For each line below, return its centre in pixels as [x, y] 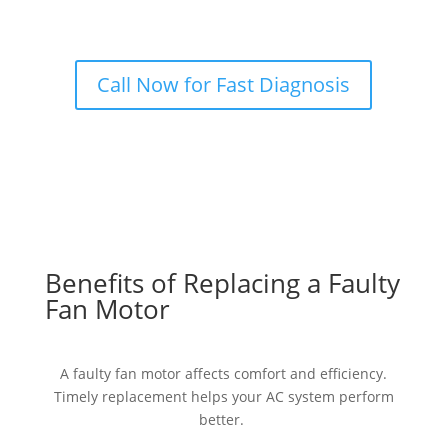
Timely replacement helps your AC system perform [223, 397]
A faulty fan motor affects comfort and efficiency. [224, 374]
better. [222, 420]
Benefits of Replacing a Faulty [222, 283]
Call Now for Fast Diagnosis [224, 85]
